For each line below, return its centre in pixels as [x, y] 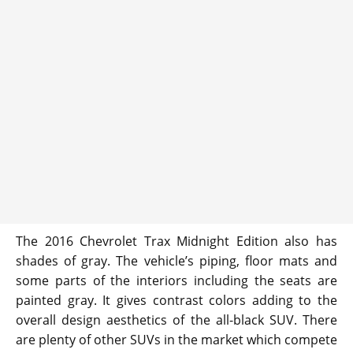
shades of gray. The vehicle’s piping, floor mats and [176, 261]
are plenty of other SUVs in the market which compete [176, 340]
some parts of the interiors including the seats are [176, 281]
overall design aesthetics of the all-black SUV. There [176, 320]
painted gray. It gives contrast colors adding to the [176, 301]
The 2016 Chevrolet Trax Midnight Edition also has [176, 242]
